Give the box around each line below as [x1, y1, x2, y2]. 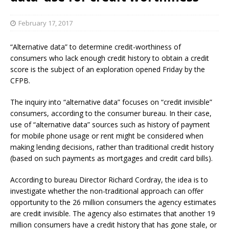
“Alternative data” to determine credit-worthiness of [10, 41, 181, 52]
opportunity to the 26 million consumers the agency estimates [10, 197, 216, 207]
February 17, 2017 [18, 18, 73, 28]
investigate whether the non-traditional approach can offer [10, 186, 203, 196]
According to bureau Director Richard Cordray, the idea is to [10, 174, 208, 185]
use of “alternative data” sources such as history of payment [10, 119, 210, 129]
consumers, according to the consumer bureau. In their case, [10, 108, 212, 118]
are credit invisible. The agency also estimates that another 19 [10, 208, 215, 218]
